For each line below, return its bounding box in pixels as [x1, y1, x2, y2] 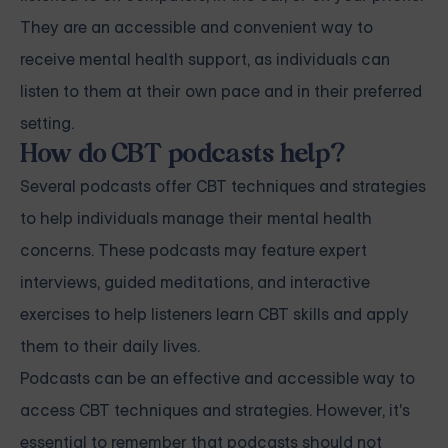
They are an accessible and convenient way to [20, 17, 373, 39]
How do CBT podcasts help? [20, 141, 345, 170]
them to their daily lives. [20, 336, 200, 358]
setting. [20, 113, 74, 135]
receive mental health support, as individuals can [20, 49, 390, 71]
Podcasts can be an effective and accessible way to [20, 368, 415, 390]
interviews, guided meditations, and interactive [20, 272, 370, 294]
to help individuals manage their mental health [20, 208, 372, 230]
